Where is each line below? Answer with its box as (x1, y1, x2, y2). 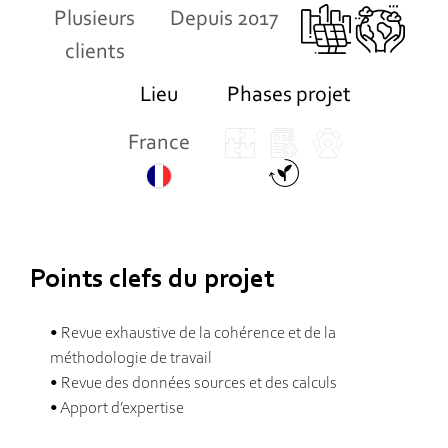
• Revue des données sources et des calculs (50, 374, 337, 392)
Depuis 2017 (169, 8, 278, 31)
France (128, 132, 191, 155)
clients (64, 41, 125, 64)
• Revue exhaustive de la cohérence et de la (50, 324, 336, 342)
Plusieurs (54, 8, 136, 31)
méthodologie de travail (50, 349, 212, 367)
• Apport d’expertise (50, 399, 184, 417)
